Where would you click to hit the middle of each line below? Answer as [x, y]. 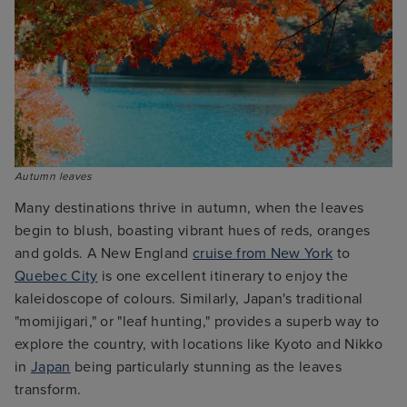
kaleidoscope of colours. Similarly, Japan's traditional [189, 299]
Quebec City [56, 277]
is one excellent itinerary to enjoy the [223, 277]
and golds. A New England [104, 254]
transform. [48, 390]
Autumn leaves [55, 177]
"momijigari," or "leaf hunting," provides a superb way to [197, 322]
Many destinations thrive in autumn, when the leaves [189, 208]
